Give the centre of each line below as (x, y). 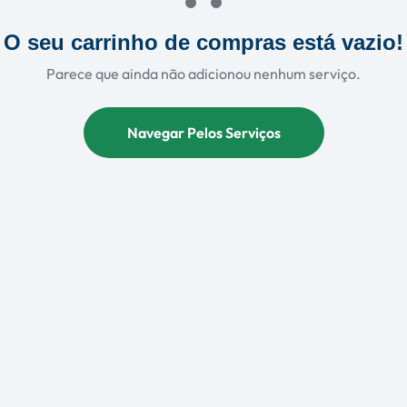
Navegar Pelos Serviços (203, 133)
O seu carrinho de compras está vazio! (203, 42)
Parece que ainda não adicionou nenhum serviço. (203, 74)
